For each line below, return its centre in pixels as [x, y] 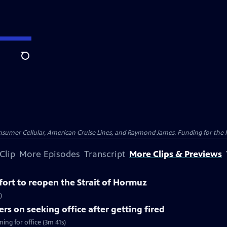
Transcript [105, 154]
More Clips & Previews [176, 154]
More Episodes [50, 154]
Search [33, 61]
